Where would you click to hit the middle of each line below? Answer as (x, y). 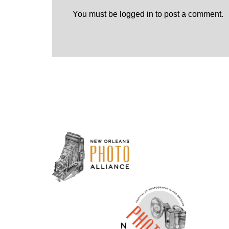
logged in (136, 14)
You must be (96, 14)
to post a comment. (188, 14)
